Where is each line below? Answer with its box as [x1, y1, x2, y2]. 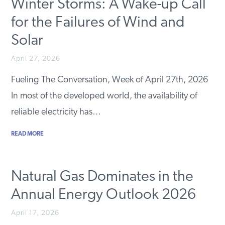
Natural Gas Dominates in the [11, 169, 194, 185]
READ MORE [11, 131, 44, 137]
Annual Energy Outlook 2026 [11, 187, 196, 203]
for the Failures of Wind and [11, 15, 185, 31]
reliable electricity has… [11, 107, 101, 118]
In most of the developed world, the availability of [11, 91, 198, 101]
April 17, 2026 [11, 209, 60, 217]
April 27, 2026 [11, 55, 61, 63]
